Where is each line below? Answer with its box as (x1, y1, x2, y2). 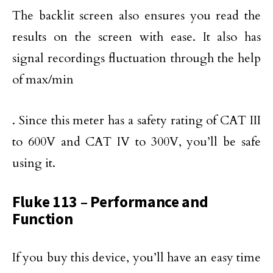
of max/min (12, 71, 74, 88)
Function (12, 209, 73, 229)
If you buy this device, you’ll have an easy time (12, 249, 261, 266)
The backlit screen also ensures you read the (12, 7, 261, 24)
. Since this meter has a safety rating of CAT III (12, 112, 261, 129)
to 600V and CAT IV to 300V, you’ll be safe (12, 133, 261, 151)
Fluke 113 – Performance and (12, 192, 208, 212)
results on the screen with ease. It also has (12, 29, 261, 46)
